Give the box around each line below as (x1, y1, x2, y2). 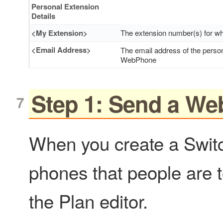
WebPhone (120, 54, 156, 65)
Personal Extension (31, 1, 99, 12)
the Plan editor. (29, 187, 148, 214)
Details (31, 10, 55, 22)
